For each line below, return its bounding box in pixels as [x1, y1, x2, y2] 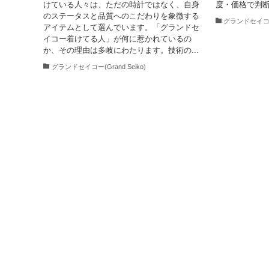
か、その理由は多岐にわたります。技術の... [43, 45, 199, 55]
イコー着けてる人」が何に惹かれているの [43, 34, 192, 43]
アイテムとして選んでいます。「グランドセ [43, 22, 199, 32]
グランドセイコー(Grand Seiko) [51, 63, 146, 71]
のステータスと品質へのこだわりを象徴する [43, 11, 199, 20]
